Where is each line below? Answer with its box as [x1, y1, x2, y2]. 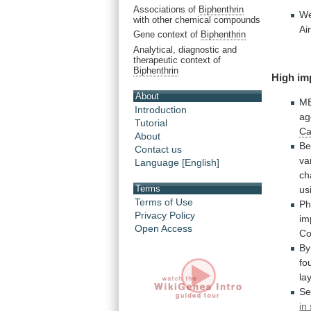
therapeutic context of [133, 54, 221, 65]
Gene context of [133, 29, 201, 40]
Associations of [133, 3, 199, 15]
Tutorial [135, 117, 167, 129]
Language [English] [135, 156, 219, 168]
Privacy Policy [135, 210, 195, 221]
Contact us [135, 143, 182, 155]
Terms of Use [135, 196, 193, 208]
